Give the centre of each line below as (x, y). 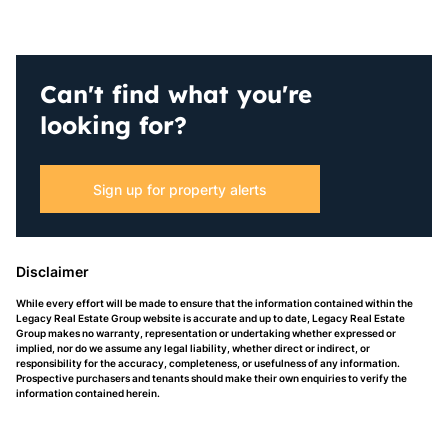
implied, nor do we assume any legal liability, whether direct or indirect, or (193, 348)
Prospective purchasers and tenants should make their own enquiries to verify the (211, 378)
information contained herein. (88, 393)
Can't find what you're (176, 94)
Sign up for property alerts (180, 189)
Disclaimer (52, 271)
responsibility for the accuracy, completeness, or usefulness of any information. (208, 363)
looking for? (113, 125)
